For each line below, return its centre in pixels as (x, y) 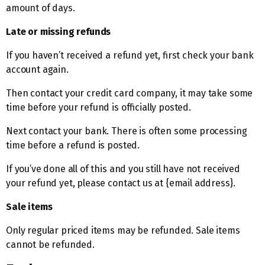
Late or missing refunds (59, 32)
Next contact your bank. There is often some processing (127, 131)
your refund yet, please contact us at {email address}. (121, 183)
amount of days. (41, 8)
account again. (37, 70)
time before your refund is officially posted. (98, 107)
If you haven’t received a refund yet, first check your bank (130, 55)
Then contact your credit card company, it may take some (130, 93)
